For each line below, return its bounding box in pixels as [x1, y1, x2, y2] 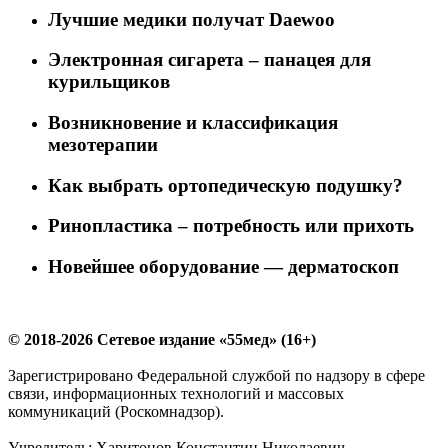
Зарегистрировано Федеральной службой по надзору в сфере [8, 366, 425, 384]
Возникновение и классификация [48, 112, 338, 133]
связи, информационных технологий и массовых [8, 384, 344, 402]
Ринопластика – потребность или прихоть [48, 215, 414, 237]
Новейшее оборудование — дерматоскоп [48, 256, 399, 278]
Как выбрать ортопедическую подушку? [48, 174, 403, 196]
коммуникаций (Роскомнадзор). [8, 402, 224, 420]
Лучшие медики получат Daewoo [48, 8, 335, 30]
